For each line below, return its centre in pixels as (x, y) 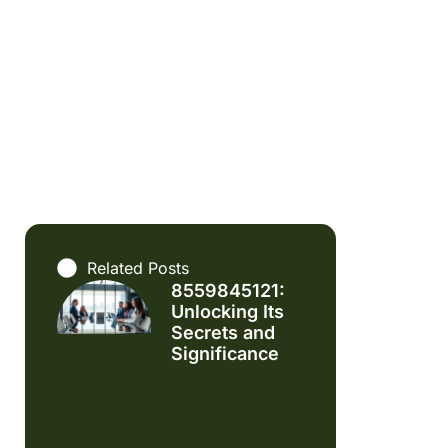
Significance (225, 354)
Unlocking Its (228, 312)
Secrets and (223, 333)
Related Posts (138, 268)
